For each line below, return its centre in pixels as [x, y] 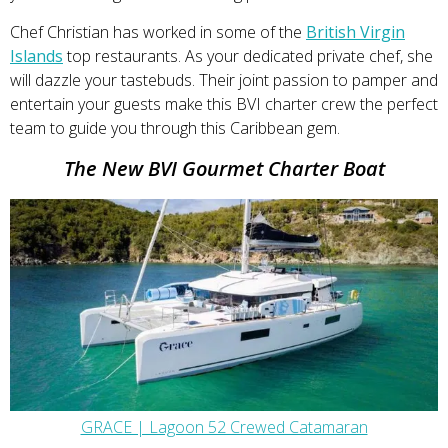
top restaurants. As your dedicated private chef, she [248, 55]
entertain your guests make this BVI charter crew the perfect [224, 103]
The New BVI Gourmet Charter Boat [224, 168]
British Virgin [355, 31]
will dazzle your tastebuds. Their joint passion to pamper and [224, 79]
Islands [36, 55]
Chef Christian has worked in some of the [158, 31]
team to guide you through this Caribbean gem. [175, 127]
